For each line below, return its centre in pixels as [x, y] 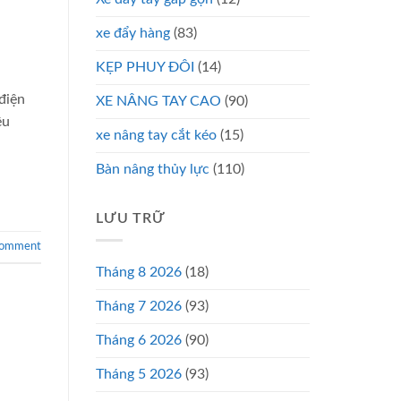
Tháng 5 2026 [139, 375]
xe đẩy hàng [133, 33]
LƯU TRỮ [131, 218]
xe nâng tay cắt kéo [156, 135]
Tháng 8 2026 [139, 273]
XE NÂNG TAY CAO [158, 101]
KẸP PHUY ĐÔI [145, 67]
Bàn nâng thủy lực [153, 169]
